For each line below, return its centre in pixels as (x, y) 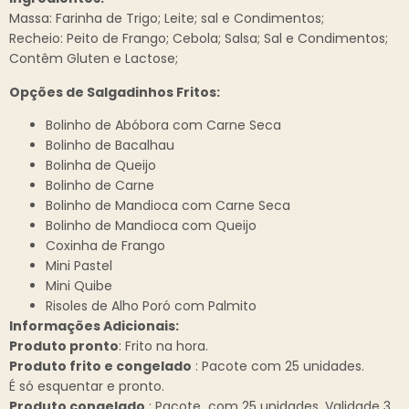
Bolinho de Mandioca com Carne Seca (168, 205)
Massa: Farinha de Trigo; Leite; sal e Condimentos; (167, 19)
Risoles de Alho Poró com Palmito (151, 305)
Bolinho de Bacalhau (110, 145)
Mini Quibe (79, 285)
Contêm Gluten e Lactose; (94, 59)
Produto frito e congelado (100, 366)
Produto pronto (64, 346)
